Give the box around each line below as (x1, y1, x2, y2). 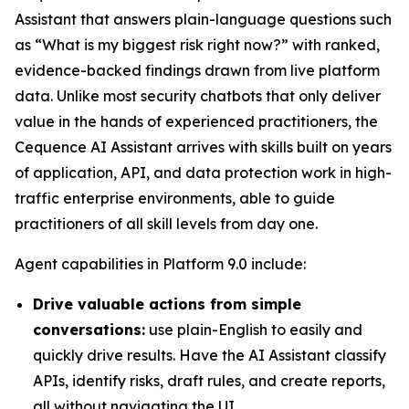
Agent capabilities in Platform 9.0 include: (15, 255, 306, 273)
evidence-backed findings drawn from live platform (15, 61, 380, 79)
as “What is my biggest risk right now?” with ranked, (15, 36, 380, 54)
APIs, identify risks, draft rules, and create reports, (33, 372, 385, 390)
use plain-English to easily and (145, 320, 362, 339)
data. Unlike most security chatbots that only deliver (15, 87, 381, 105)
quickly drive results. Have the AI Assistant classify (33, 346, 386, 364)
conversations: (33, 320, 145, 339)
